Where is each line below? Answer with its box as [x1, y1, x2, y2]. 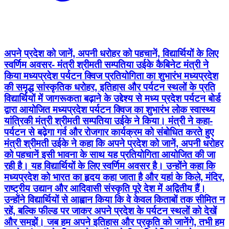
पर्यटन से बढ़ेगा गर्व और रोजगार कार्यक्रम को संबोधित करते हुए [4, 126, 214, 138]
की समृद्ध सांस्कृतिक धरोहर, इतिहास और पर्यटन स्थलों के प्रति [4, 81, 215, 93]
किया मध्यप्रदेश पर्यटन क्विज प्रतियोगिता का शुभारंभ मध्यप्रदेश [4, 70, 218, 81]
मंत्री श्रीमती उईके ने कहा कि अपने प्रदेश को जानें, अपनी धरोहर [4, 138, 223, 149]
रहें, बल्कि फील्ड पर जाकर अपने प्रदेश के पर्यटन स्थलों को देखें [4, 205, 217, 216]
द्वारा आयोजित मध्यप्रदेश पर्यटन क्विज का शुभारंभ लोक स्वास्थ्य [4, 104, 215, 115]
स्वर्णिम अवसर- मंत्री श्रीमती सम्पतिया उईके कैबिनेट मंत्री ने [4, 59, 209, 70]
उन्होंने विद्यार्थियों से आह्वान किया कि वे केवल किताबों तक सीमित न [4, 194, 225, 205]
